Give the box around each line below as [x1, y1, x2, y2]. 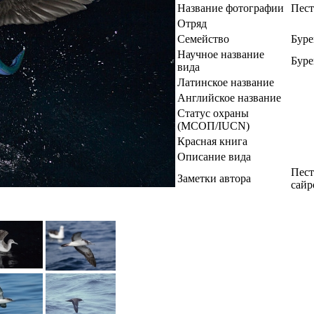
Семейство [177, 32, 229, 45]
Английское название [177, 91, 281, 104]
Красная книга [177, 135, 247, 147]
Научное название [177, 48, 264, 60]
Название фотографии [177, 1, 284, 14]
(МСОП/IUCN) [177, 119, 250, 132]
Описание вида [177, 150, 251, 163]
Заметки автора [177, 172, 251, 184]
